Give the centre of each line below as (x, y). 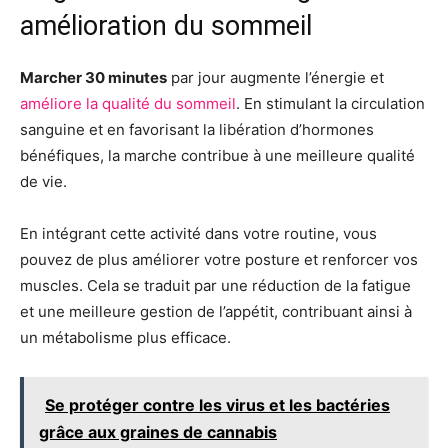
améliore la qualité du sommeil (128, 103)
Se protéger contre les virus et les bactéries (217, 404)
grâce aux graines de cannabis (158, 431)
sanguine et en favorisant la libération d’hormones (197, 129)
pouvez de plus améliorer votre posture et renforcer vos (219, 259)
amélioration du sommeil (166, 25)
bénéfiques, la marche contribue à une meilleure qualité (217, 155)
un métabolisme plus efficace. (125, 337)
